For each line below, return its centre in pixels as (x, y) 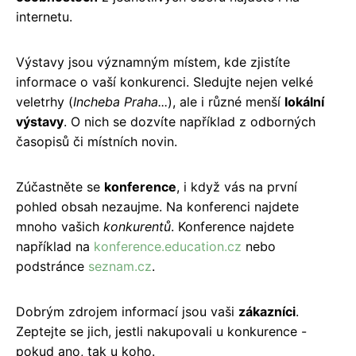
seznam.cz (120, 266)
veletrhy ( (44, 101)
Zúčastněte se (60, 186)
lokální (304, 101)
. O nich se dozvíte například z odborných (190, 121)
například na (55, 246)
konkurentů (137, 226)
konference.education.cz (168, 246)
